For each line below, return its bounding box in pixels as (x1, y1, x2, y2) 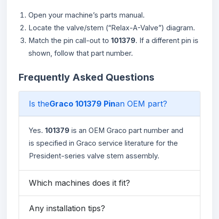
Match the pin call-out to (28, 36, 111, 44)
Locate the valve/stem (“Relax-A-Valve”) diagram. (28, 23, 195, 32)
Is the (29, 98, 49, 109)
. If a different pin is (135, 36, 198, 44)
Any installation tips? (29, 203, 105, 213)
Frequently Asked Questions (19, 71, 154, 83)
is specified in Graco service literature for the (29, 138, 178, 147)
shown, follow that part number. (28, 48, 133, 57)
